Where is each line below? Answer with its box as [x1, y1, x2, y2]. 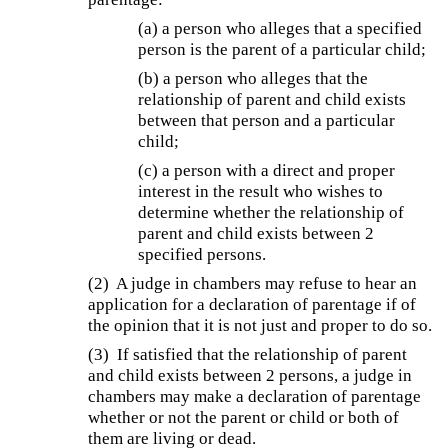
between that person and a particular [138, 110, 396, 130]
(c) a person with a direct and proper [138, 160, 396, 180]
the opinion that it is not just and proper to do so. [88, 315, 433, 335]
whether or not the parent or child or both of [88, 407, 400, 427]
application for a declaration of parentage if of [88, 294, 417, 314]
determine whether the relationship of [138, 202, 405, 222]
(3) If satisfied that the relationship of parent [88, 344, 408, 364]
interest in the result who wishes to [138, 181, 384, 201]
